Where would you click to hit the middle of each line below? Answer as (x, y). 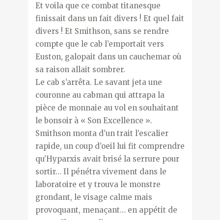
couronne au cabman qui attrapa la (100, 95)
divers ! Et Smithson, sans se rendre (102, 31)
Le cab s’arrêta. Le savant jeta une (98, 82)
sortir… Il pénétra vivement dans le (101, 171)
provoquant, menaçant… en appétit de (106, 210)
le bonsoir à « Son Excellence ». (94, 120)
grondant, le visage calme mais (94, 197)
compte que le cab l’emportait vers (99, 44)
